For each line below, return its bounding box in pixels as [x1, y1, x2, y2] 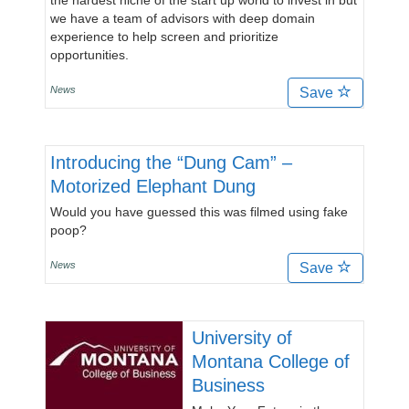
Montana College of [192, 351, 350, 372]
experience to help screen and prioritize [50, 29, 278, 44]
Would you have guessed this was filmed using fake [50, 204, 348, 219]
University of [192, 328, 292, 348]
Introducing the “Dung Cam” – [50, 152, 292, 173]
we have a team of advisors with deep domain [50, 11, 315, 26]
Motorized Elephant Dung [50, 176, 256, 196]
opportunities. [50, 47, 129, 62]
